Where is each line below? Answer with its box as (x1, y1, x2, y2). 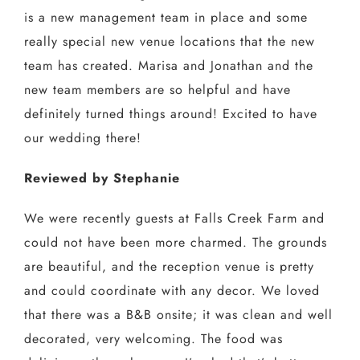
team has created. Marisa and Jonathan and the (23, 56, 313, 76)
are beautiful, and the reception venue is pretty (23, 257, 314, 276)
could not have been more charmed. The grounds (23, 233, 327, 252)
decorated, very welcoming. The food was (23, 329, 283, 349)
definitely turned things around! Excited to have (23, 104, 317, 124)
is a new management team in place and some (23, 8, 308, 27)
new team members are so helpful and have (23, 80, 291, 100)
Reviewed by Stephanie (23, 169, 180, 188)
